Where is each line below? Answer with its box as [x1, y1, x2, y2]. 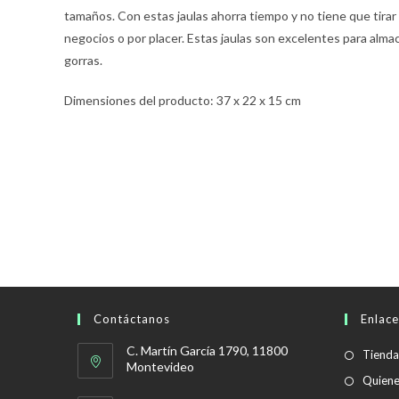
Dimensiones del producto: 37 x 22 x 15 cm [64, 93, 301, 109]
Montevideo [126, 359, 194, 374]
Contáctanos [94, 312, 170, 326]
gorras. [64, 53, 102, 69]
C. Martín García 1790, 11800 [126, 343, 288, 358]
